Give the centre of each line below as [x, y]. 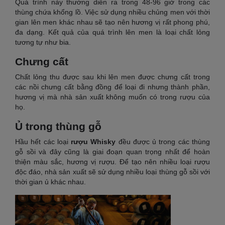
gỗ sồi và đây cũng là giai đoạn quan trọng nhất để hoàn [113, 151]
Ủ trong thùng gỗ [58, 126]
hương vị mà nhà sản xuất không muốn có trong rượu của [113, 97]
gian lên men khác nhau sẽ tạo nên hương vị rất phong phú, [113, 22]
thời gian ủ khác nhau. [50, 182]
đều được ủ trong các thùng [164, 141]
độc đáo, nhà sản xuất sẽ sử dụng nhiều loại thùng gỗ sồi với [113, 172]
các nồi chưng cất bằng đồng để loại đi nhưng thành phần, [113, 87]
